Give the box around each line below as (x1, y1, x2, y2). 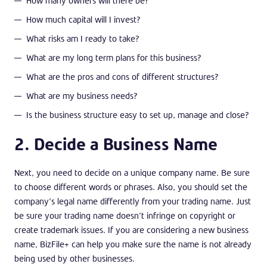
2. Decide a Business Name (14, 132, 218, 155)
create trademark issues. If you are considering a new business (14, 223, 249, 235)
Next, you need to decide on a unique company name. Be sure (14, 166, 250, 178)
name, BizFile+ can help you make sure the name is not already (14, 238, 252, 250)
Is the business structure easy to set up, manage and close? (26, 108, 249, 120)
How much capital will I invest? (26, 13, 141, 25)
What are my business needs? (26, 89, 138, 101)
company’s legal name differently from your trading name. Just (14, 195, 251, 207)
